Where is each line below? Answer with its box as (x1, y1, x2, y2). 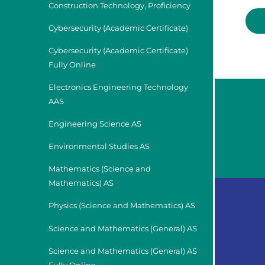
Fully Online (49, 60, 96, 70)
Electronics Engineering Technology (49, 83, 188, 92)
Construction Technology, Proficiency (49, 1, 190, 11)
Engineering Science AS (49, 119, 141, 129)
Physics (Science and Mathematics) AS (49, 201, 195, 211)
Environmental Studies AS (49, 142, 150, 151)
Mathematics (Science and (49, 164, 151, 174)
